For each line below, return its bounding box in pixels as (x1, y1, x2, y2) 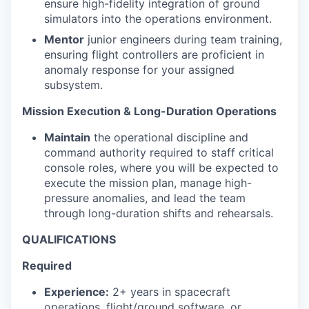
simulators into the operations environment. (44, 12, 272, 26)
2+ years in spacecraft (109, 285, 230, 299)
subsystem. (44, 78, 103, 92)
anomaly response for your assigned (44, 63, 235, 77)
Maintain (44, 130, 90, 144)
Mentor (44, 32, 84, 46)
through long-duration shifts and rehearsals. (44, 206, 273, 220)
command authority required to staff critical (44, 146, 274, 159)
